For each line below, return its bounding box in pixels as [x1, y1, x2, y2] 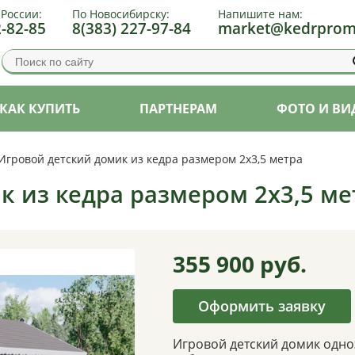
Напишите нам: [217, 6, 303, 22]
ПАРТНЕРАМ [139, 99, 217, 117]
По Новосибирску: [72, 6, 170, 22]
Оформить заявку [197, 296, 326, 315]
